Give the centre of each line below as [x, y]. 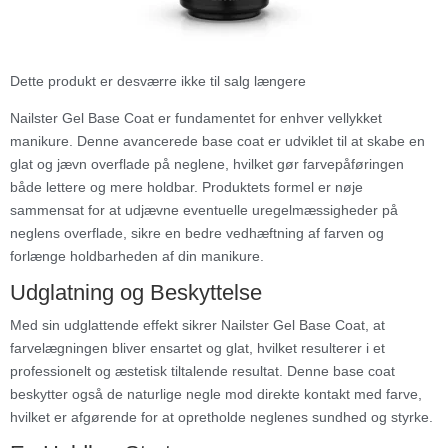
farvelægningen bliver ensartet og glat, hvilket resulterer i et [197, 348]
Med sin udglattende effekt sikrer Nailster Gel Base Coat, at [197, 325]
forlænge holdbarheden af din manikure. [137, 256]
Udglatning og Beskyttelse [136, 293]
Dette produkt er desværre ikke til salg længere [158, 81]
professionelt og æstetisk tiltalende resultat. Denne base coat [202, 371]
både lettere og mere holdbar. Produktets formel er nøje [186, 187]
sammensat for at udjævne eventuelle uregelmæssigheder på [204, 210]
